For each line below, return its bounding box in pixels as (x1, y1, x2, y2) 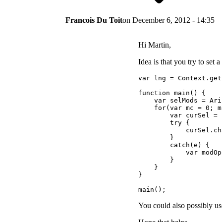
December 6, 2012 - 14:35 (132, 16, 215, 25)
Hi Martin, (138, 41, 171, 50)
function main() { (138, 89, 206, 97)
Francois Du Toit (65, 16, 122, 25)
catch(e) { (138, 141, 210, 149)
